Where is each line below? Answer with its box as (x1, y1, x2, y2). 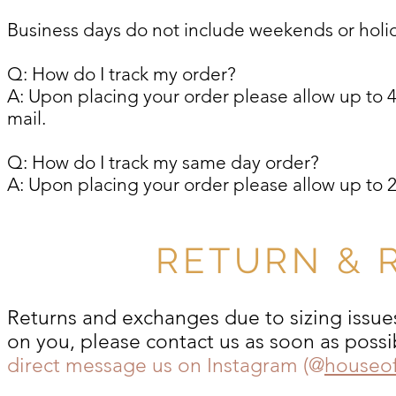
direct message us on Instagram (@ (7, 354, 324, 377)
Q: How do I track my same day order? (7, 151, 319, 173)
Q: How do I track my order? (7, 63, 236, 85)
